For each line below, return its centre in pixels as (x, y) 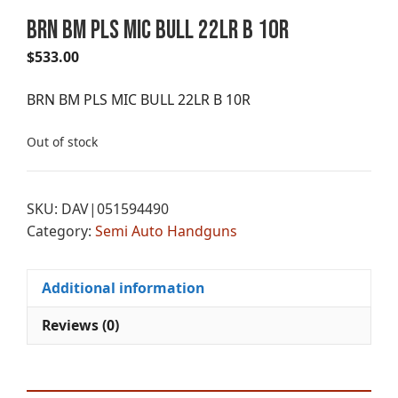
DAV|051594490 (115, 208)
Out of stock (62, 142)
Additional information (123, 287)
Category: (61, 231)
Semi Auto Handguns (166, 231)
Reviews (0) (80, 325)
